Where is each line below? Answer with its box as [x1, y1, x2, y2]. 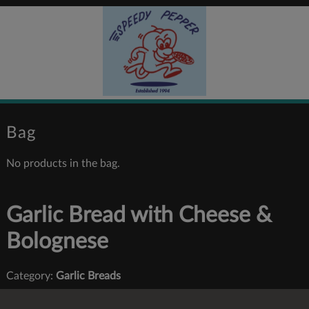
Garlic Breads [55, 270, 121, 281]
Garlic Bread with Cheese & [6, 204, 272, 227]
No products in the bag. [6, 157, 120, 169]
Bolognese [6, 230, 108, 253]
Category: [6, 270, 56, 281]
